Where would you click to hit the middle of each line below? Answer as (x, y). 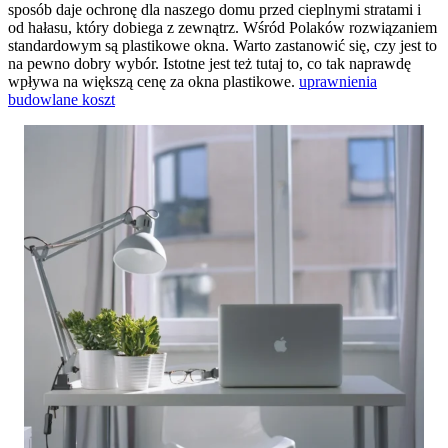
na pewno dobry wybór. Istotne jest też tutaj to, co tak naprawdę (209, 63)
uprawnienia (338, 81)
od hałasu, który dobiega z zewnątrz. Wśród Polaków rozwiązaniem (222, 27)
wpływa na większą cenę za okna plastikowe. (153, 81)
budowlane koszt (61, 99)
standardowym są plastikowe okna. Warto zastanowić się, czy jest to (222, 45)
